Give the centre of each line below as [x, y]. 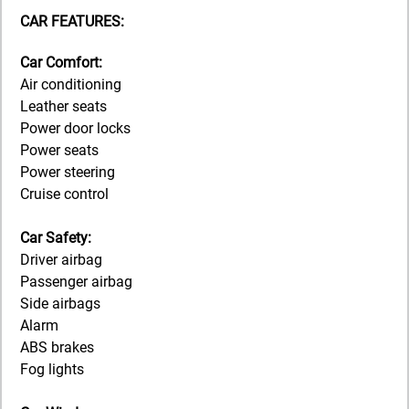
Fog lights [52, 369]
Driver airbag [61, 259]
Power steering [68, 172]
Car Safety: [56, 237]
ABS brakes [57, 347]
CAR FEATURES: [72, 21]
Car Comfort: [61, 62]
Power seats [59, 150]
